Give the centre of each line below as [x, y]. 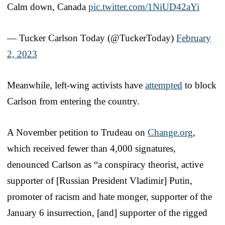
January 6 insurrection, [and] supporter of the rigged [107, 212]
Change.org [170, 132]
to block [199, 85]
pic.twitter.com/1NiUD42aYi [144, 7]
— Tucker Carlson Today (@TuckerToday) [92, 38]
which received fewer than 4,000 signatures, [91, 148]
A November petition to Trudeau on [77, 132]
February [194, 38]
